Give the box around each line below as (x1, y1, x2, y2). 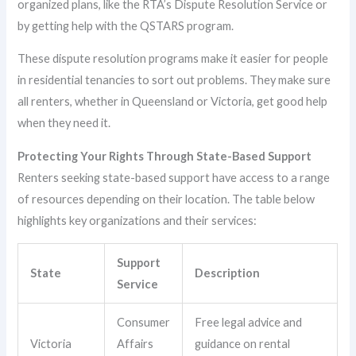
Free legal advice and (195, 315, 303, 329)
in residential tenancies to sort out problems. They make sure (17, 73, 331, 87)
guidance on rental (195, 336, 291, 350)
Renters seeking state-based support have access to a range (17, 171, 331, 185)
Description (195, 265, 261, 280)
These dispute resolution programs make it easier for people (17, 52, 329, 66)
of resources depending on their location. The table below (17, 192, 315, 207)
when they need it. (17, 116, 111, 130)
